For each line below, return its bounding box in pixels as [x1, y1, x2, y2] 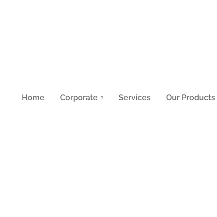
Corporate [60, 93, 98, 102]
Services [119, 93, 151, 102]
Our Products [166, 93, 215, 102]
